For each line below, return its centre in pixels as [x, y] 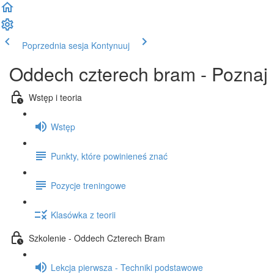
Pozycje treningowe [88, 185]
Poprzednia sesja [55, 45]
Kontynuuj [110, 45]
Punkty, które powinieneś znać [109, 156]
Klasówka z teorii [83, 214]
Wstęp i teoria [55, 97]
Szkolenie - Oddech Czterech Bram [97, 238]
